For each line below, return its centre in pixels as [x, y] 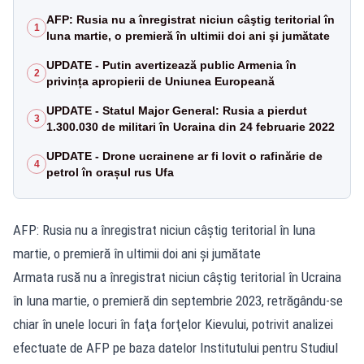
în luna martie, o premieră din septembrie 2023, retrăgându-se [178, 300]
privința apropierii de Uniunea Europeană [160, 81]
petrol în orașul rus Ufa [110, 172]
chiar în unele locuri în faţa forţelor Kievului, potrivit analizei [173, 324]
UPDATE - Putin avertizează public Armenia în [171, 65]
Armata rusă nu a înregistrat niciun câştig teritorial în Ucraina [177, 277]
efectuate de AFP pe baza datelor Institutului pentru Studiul [175, 347]
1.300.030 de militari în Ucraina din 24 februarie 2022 [191, 126]
